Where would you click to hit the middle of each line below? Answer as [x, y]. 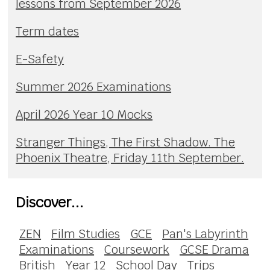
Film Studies [86, 234]
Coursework [137, 249]
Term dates [48, 31]
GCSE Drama [215, 249]
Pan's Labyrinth [206, 234]
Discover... [50, 202]
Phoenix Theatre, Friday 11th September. [130, 158]
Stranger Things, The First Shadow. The [126, 142]
